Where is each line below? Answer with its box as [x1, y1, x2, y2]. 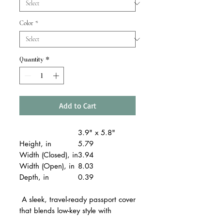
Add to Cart [59, 100, 96, 110]
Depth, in [19, 172, 49, 182]
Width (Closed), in [19, 150, 78, 159]
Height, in [19, 139, 51, 148]
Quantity [19, 54, 44, 64]
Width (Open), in [19, 161, 75, 170]
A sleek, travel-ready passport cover [19, 194, 136, 204]
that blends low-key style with [19, 205, 111, 215]
